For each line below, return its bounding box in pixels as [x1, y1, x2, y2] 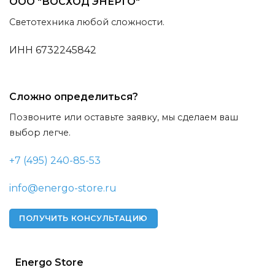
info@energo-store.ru [9, 182, 117, 195]
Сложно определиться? [9, 90, 138, 103]
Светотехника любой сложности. [9, 17, 165, 28]
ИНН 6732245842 [9, 44, 96, 56]
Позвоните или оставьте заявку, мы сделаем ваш [9, 111, 238, 123]
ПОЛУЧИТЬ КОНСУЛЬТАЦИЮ [19, 214, 148, 223]
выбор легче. [9, 126, 71, 138]
